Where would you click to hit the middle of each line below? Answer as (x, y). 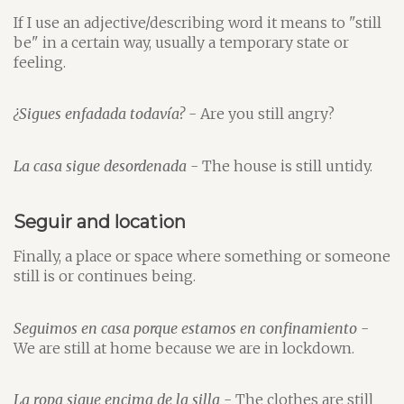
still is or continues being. (105, 276)
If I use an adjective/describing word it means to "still (197, 22)
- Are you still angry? (260, 114)
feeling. (40, 62)
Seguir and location (100, 222)
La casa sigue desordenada (100, 165)
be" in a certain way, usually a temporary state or (181, 42)
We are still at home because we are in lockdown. (184, 348)
